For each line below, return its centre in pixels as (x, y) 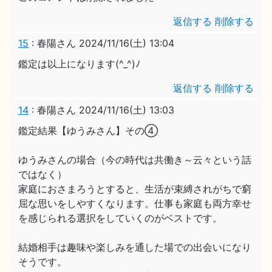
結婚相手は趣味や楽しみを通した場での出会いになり (135, 247)
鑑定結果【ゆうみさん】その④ (88, 131)
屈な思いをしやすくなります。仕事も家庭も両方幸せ (135, 203)
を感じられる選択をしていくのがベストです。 (120, 218)
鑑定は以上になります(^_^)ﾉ (79, 64)
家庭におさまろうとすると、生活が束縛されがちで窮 (135, 189)
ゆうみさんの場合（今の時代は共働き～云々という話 (135, 160)
